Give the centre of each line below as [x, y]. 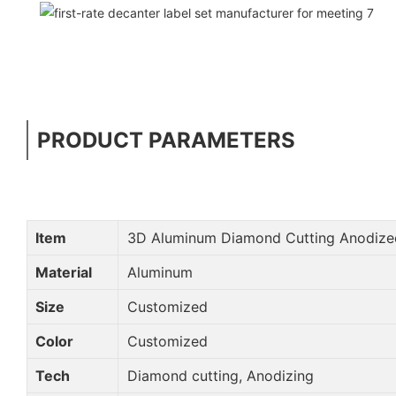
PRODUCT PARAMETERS [166, 140]
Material [61, 272]
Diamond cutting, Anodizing [218, 375]
